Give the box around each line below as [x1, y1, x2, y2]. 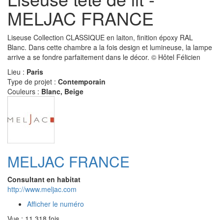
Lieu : [7, 66, 27, 77]
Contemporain [58, 76, 106, 86]
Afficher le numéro [27, 198, 84, 209]
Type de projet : [7, 76, 58, 86]
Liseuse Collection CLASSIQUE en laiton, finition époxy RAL [7, 32, 193, 42]
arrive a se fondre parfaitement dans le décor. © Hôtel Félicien [7, 52, 200, 62]
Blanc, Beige [41, 86, 83, 96]
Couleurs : [7, 86, 41, 96]
